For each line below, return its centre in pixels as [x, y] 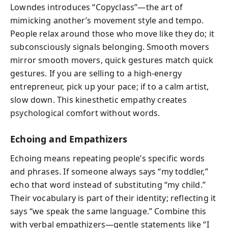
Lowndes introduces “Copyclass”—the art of [97, 7]
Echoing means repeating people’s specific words [108, 158]
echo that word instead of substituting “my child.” [108, 185]
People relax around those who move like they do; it [112, 33]
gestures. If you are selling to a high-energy [96, 73]
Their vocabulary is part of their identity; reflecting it [113, 198]
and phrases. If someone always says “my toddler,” [109, 172]
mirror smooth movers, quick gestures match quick [112, 60]
